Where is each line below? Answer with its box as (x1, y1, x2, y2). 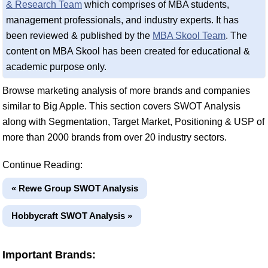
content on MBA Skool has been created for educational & (6, 45, 250, 56)
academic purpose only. (6, 61, 106, 72)
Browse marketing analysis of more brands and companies (2, 85, 250, 96)
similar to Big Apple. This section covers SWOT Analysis (2, 100, 240, 111)
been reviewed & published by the (6, 30, 153, 41)
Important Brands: (2, 248, 96, 261)
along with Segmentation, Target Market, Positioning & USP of (2, 116, 264, 127)
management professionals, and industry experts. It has (6, 14, 239, 25)
